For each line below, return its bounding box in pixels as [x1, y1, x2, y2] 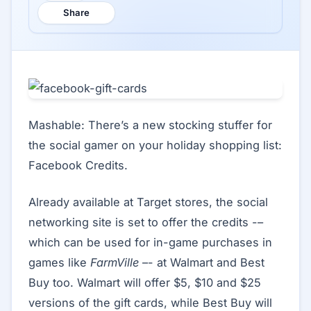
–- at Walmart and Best [139, 255, 264, 269]
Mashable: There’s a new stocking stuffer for [28, 118, 272, 132]
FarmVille [90, 255, 139, 269]
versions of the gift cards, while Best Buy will [28, 296, 272, 310]
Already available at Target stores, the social [28, 195, 268, 209]
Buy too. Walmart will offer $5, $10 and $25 [28, 276, 261, 289]
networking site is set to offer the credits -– [28, 215, 263, 229]
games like [28, 255, 90, 269]
